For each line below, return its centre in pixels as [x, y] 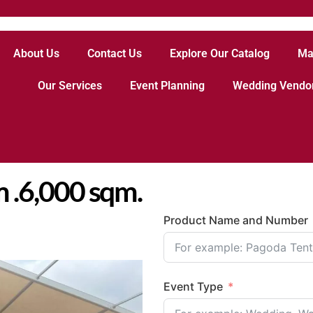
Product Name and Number [236, 220]
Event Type [193, 286]
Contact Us [115, 53]
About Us [37, 53]
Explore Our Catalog [220, 53]
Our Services [70, 86]
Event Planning [167, 86]
